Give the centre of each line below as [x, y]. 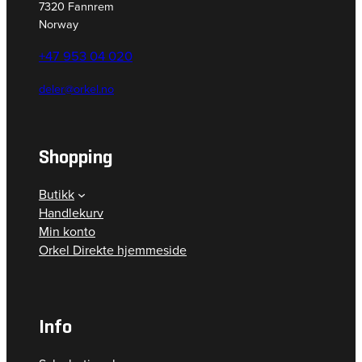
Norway [59, 24]
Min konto [67, 232]
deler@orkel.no [76, 89]
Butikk [57, 195]
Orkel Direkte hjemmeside [113, 250]
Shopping [76, 157]
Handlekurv [71, 213]
